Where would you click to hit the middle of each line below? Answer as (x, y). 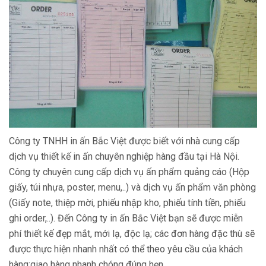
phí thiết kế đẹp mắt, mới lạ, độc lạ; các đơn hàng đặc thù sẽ (132, 234)
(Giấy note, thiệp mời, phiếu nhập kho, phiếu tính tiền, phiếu (127, 203)
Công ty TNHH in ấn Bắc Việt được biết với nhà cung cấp (124, 141)
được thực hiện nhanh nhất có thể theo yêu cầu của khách (126, 249)
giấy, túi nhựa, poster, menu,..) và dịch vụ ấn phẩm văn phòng (132, 188)
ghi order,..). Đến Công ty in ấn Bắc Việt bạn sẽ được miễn (126, 218)
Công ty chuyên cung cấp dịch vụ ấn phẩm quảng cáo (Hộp (129, 172)
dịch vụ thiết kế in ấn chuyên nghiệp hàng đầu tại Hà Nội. (124, 157)
